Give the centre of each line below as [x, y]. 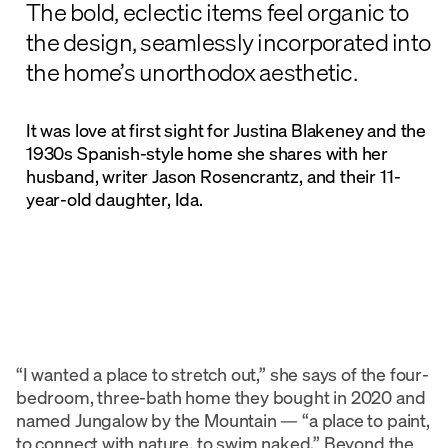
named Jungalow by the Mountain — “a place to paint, [223, 419]
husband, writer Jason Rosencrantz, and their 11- [213, 175]
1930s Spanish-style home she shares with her [207, 152]
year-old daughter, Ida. [116, 198]
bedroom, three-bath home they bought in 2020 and [221, 396]
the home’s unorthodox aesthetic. [191, 71]
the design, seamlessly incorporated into [228, 41]
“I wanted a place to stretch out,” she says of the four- [222, 373]
